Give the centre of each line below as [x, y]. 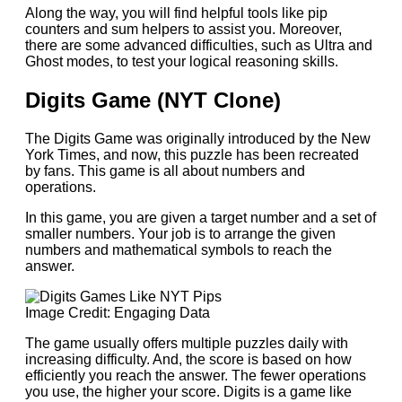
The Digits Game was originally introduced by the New [198, 138]
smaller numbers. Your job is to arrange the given [180, 233]
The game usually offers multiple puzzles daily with [187, 343]
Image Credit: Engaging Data [118, 312]
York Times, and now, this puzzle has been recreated [192, 154]
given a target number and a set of [268, 217]
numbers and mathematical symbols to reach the [179, 249]
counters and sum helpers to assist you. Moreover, [184, 30]
